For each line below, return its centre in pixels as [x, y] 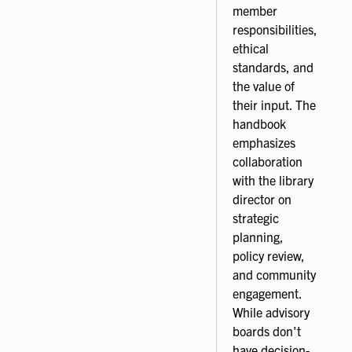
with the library [273, 180]
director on [262, 198]
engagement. [267, 293]
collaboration [268, 161]
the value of [264, 85]
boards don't [267, 330]
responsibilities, [275, 29]
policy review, [269, 255]
